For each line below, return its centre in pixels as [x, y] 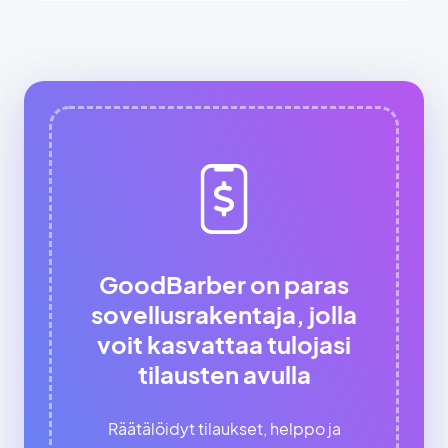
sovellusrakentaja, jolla [224, 313]
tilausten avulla [224, 373]
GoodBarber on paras [224, 283]
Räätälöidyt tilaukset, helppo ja [224, 428]
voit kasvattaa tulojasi [224, 343]
